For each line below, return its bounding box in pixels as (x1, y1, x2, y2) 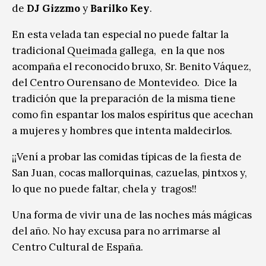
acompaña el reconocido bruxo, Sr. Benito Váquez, (12, 59, 251, 73)
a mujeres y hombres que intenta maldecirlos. (12, 123, 232, 137)
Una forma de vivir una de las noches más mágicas (12, 208, 252, 221)
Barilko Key (90, 1, 150, 15)
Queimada (67, 43, 117, 57)
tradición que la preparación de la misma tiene (12, 91, 236, 105)
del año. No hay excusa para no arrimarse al (12, 224, 220, 237)
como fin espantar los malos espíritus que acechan (12, 107, 254, 121)
